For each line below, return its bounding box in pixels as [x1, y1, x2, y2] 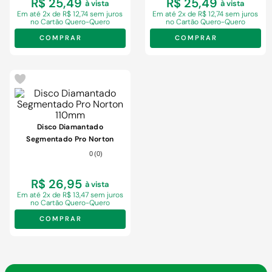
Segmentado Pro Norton [26, 134, 114, 144]
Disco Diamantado [37, 122, 103, 132]
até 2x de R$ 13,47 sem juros [29, 190, 123, 200]
